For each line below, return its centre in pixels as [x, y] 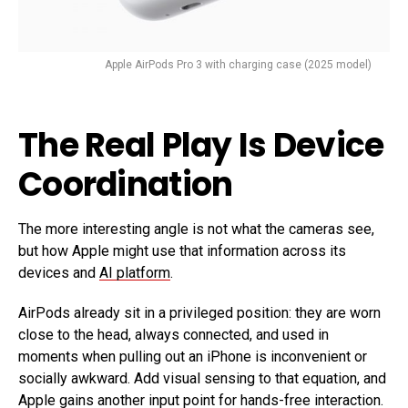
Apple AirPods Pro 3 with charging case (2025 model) [238, 64]
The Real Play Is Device [201, 145]
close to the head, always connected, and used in [173, 334]
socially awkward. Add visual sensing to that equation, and [202, 378]
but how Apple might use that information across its [182, 250]
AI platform [135, 272]
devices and [59, 272]
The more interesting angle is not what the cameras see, [196, 229]
